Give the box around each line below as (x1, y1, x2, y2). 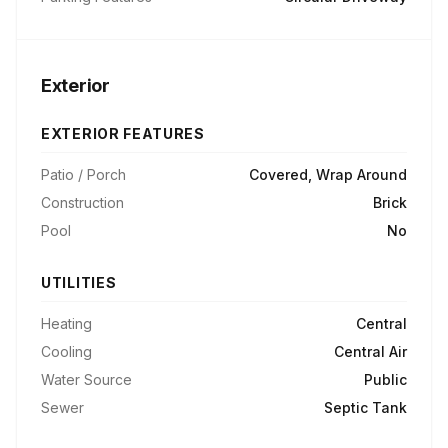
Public (364, 371, 407, 388)
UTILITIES (41, 274, 117, 291)
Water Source (41, 371, 132, 388)
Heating (41, 315, 92, 332)
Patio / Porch (41, 166, 126, 183)
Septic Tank (324, 399, 407, 416)
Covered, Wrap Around (249, 166, 407, 183)
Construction (41, 194, 124, 211)
